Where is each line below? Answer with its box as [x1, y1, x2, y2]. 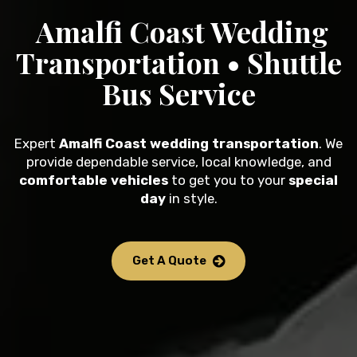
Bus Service [101, 74, 256, 113]
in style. [165, 190, 218, 207]
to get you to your [168, 172, 288, 189]
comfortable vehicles [19, 172, 168, 189]
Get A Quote [132, 253, 206, 268]
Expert [14, 135, 59, 152]
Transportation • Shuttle [15, 43, 342, 82]
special [288, 172, 338, 189]
